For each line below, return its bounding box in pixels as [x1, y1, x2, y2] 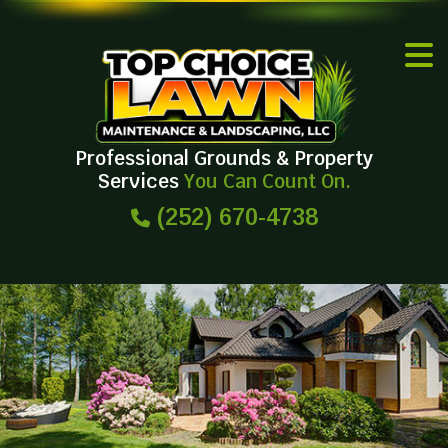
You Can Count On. [183, 168, 351, 194]
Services [97, 168, 184, 194]
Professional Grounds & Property [75, 145, 373, 171]
